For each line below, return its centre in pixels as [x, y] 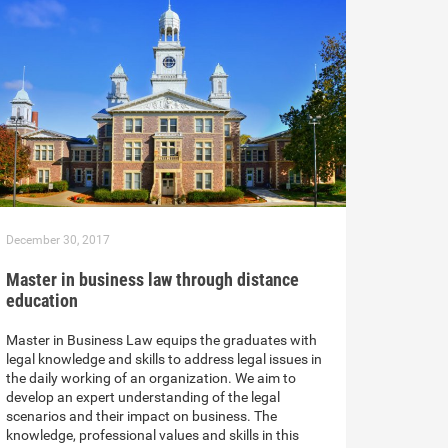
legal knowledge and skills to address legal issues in [164, 359]
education [42, 301]
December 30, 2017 [58, 240]
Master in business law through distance [152, 280]
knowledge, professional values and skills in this [152, 435]
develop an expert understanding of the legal [143, 397]
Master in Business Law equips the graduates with [161, 340]
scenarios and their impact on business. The [141, 416]
